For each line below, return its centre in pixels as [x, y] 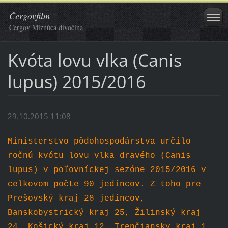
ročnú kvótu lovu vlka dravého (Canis [99, 156]
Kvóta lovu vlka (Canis [94, 60]
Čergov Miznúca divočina [46, 27]
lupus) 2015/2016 [76, 81]
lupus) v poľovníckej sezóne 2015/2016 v [107, 170]
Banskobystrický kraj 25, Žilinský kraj [104, 213]
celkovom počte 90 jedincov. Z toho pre [104, 184]
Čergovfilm [30, 16]
